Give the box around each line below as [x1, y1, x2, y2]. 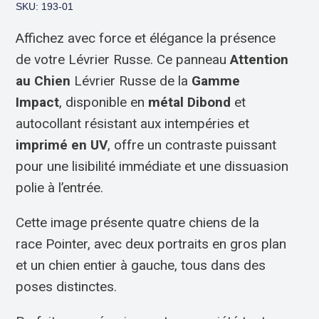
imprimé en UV [16, 137, 108, 153]
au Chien [16, 73, 71, 89]
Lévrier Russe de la [70, 73, 192, 89]
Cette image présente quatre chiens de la [16, 214, 260, 231]
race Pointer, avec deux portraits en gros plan [16, 236, 287, 252]
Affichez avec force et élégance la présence [16, 30, 276, 46]
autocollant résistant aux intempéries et [16, 115, 250, 132]
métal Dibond [148, 94, 231, 110]
